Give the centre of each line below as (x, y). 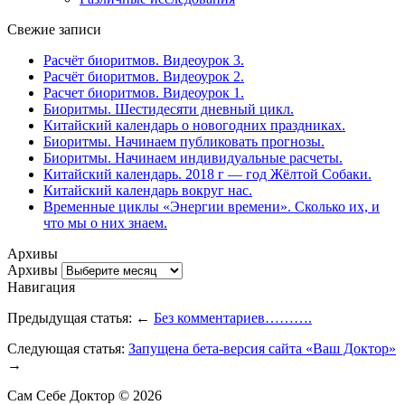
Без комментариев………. (233, 317)
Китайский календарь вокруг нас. (148, 190)
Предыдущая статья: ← (80, 317)
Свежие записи (54, 29)
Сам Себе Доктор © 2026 (85, 395)
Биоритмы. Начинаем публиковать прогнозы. (184, 141)
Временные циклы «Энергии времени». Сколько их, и (212, 206)
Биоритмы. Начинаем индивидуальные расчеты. (193, 157)
